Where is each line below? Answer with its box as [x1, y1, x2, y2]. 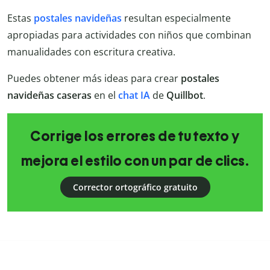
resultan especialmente [122, 11, 231, 25]
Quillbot [166, 89, 203, 102]
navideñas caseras [7, 89, 94, 102]
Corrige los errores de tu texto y [30, 128, 240, 145]
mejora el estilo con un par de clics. [20, 152, 250, 170]
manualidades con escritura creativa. [7, 45, 175, 59]
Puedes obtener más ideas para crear [7, 72, 181, 86]
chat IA [118, 89, 150, 102]
